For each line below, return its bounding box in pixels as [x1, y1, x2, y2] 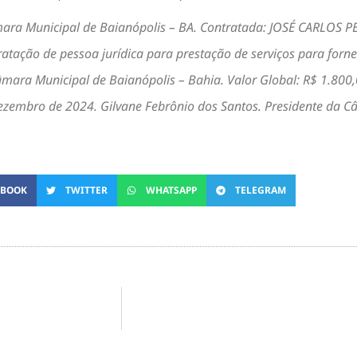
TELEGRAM [234, 183, 286, 197]
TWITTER [65, 183, 108, 197]
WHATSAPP [145, 183, 197, 197]
